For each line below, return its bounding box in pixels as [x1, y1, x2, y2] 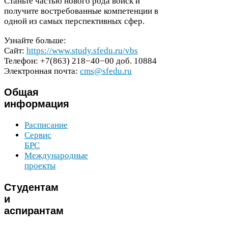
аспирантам [4, 205, 64, 216]
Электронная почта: [4, 66, 80, 76]
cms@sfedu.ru [80, 66, 132, 76]
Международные [24, 151, 88, 161]
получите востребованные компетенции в [4, 6, 158, 16]
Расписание [24, 120, 68, 130]
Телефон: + [4, 55, 45, 66]
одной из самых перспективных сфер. [4, 16, 145, 26]
